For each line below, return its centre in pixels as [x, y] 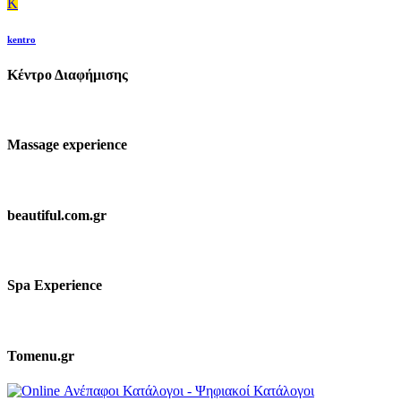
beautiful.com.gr [57, 215]
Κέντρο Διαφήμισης [68, 74]
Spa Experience [55, 286]
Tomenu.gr [41, 355]
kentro [21, 39]
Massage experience [67, 145]
